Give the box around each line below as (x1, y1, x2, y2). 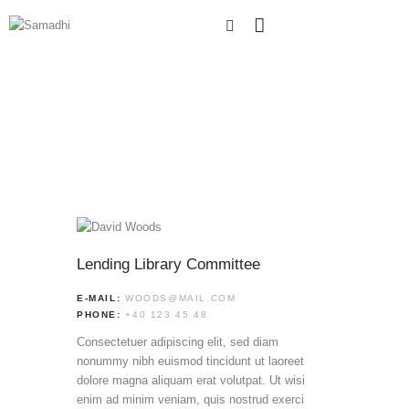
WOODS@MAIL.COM (124, 293, 236, 304)
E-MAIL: (77, 293, 125, 304)
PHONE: (77, 309, 126, 320)
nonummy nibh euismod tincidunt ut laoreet (77, 353, 304, 368)
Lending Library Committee (77, 255, 260, 273)
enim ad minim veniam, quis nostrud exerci (77, 392, 304, 406)
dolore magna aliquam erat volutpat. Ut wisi (77, 372, 305, 387)
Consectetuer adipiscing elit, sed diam (77, 334, 278, 349)
